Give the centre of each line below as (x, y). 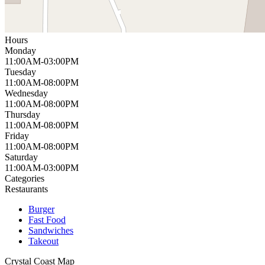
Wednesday (26, 93)
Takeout (43, 241)
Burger (41, 209)
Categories (25, 178)
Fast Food (47, 219)
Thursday (22, 114)
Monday (20, 50)
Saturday (21, 157)
